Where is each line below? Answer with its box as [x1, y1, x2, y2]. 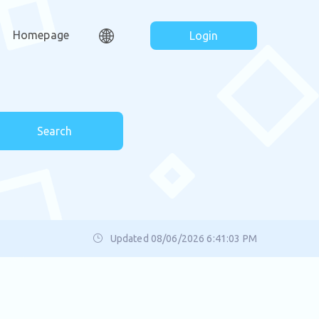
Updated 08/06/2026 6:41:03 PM [110, 233, 257, 244]
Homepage [12, 28, 69, 41]
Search [36, 125, 72, 137]
